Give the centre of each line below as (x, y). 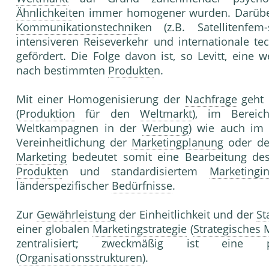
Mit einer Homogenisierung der (101, 99)
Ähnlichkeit (44, 13)
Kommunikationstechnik (78, 27)
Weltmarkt (166, 114)
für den (107, 114)
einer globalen (55, 229)
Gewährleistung (76, 215)
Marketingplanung (178, 143)
